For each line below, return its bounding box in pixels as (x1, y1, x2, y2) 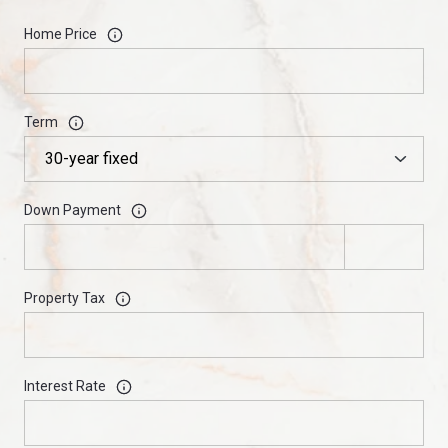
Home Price (24, 26, 97, 43)
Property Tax (24, 290, 105, 307)
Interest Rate (24, 378, 106, 395)
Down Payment (24, 202, 121, 219)
